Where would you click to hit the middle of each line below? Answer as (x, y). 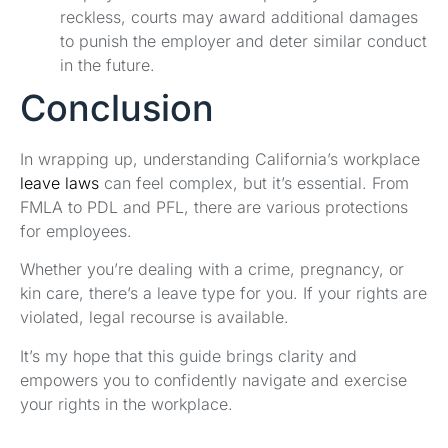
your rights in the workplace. (126, 403)
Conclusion (117, 108)
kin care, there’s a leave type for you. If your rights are (223, 293)
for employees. (76, 231)
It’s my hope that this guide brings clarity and (188, 355)
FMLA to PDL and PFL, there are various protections (214, 207)
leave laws (59, 183)
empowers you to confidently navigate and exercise (213, 379)
